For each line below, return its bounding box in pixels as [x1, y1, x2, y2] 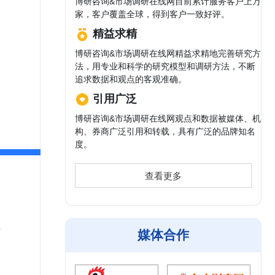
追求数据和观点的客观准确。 [75, 74, 187, 84]
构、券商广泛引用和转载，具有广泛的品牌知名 [75, 126, 255, 136]
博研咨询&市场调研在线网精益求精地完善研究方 [75, 48, 261, 58]
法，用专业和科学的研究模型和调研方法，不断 [75, 61, 255, 71]
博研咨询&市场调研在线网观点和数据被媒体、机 [75, 114, 261, 123]
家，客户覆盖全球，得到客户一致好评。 [75, 9, 230, 19]
